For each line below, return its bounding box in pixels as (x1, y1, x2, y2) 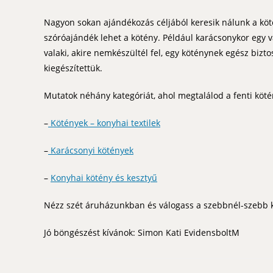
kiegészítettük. (44, 62, 102, 74)
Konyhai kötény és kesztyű (51, 171, 157, 183)
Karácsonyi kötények (48, 144, 133, 156)
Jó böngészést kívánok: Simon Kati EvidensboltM (44, 226, 239, 238)
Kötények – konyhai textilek (48, 116, 160, 129)
